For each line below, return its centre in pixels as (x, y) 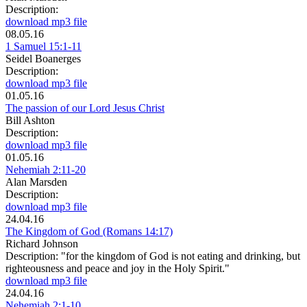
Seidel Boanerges (43, 59)
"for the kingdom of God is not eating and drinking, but (181, 256)
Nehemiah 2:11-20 (46, 170)
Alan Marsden (36, 182)
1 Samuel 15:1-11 (44, 47)
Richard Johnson (42, 244)
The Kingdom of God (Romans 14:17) (89, 232)
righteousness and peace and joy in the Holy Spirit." (118, 269)
